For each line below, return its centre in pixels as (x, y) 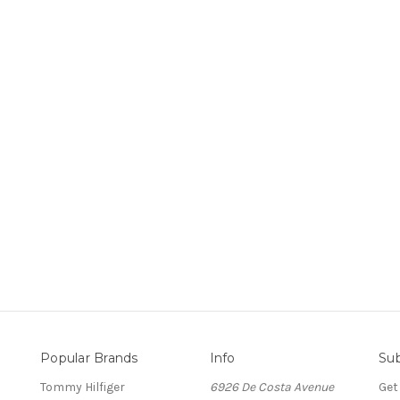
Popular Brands (89, 358)
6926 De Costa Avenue (271, 387)
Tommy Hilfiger (83, 387)
